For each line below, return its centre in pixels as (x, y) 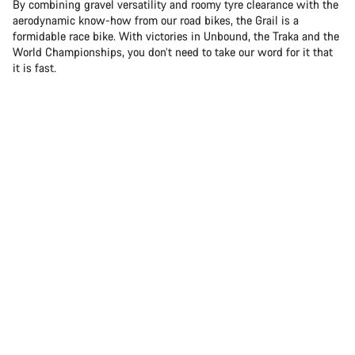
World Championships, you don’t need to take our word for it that (173, 52)
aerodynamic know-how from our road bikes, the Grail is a (156, 20)
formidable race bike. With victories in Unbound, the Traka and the (176, 36)
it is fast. (38, 67)
